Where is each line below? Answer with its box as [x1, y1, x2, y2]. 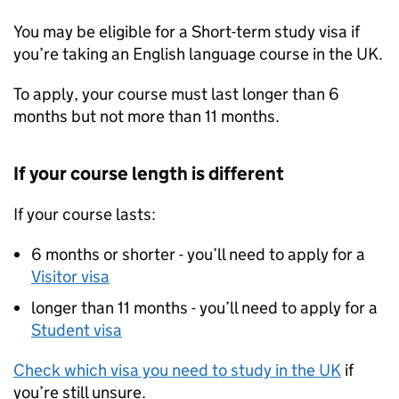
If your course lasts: [13, 204, 156, 224]
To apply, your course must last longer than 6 [13, 84, 339, 104]
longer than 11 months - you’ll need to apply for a [31, 297, 378, 318]
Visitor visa [31, 266, 110, 287]
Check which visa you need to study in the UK [13, 360, 341, 380]
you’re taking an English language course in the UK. [13, 44, 383, 64]
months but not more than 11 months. [13, 106, 280, 126]
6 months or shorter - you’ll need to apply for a [31, 244, 365, 265]
